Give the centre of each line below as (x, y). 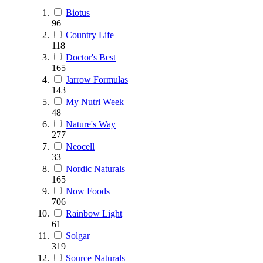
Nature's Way (91, 124)
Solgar (78, 235)
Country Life (90, 35)
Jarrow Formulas (97, 79)
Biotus (78, 12)
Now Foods (88, 191)
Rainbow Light (94, 213)
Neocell (80, 146)
